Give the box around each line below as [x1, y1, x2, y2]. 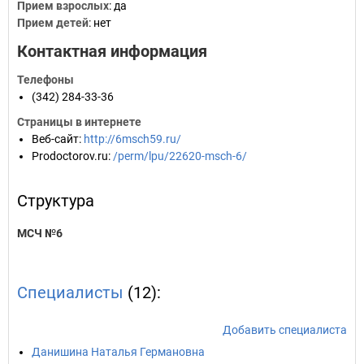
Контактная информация [17, 41, 207, 61]
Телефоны [17, 73, 74, 86]
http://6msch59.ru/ [84, 132, 181, 145]
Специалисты [17, 283, 123, 302]
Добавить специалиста [223, 323, 347, 336]
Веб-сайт [32, 132, 79, 145]
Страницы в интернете [17, 115, 141, 128]
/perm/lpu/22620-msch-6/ [113, 149, 247, 162]
